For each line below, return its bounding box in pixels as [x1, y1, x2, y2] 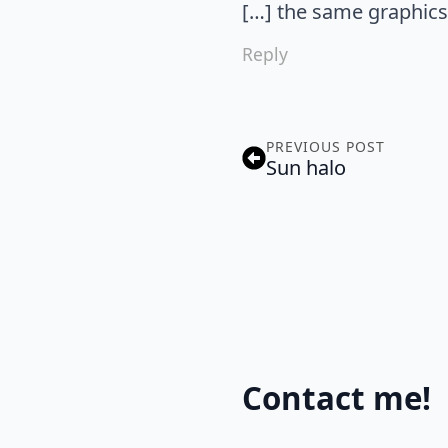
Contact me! [242, 376, 431, 419]
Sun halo [266, 153, 346, 181]
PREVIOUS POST [266, 136, 385, 156]
